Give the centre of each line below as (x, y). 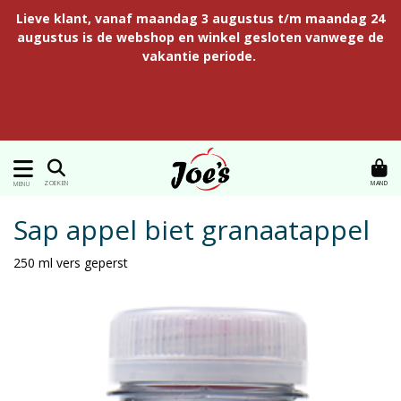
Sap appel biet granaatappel (192, 230)
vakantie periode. (200, 56)
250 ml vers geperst (71, 263)
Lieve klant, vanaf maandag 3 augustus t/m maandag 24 (200, 18)
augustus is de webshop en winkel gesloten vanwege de (200, 37)
